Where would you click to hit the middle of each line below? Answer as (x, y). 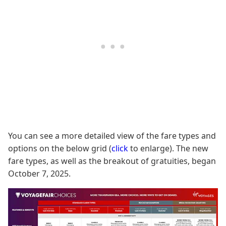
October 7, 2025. (39, 173)
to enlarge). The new (168, 148)
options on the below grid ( (60, 148)
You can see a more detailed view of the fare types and (112, 135)
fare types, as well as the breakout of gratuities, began (112, 161)
